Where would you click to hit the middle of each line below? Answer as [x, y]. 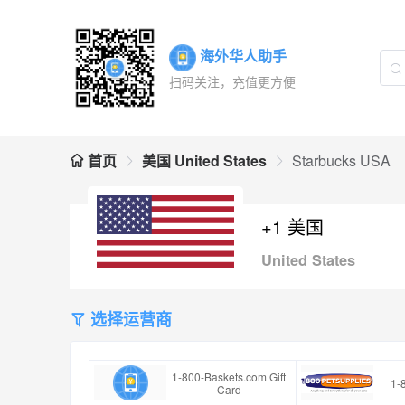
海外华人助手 [243, 55]
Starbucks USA [341, 160]
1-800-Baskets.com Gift [229, 376]
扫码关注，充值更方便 [232, 82]
